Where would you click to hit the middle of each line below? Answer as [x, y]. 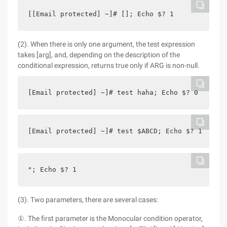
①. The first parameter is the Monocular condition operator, [110, 218]
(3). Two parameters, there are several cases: [88, 200]
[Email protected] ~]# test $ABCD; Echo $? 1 [115, 131]
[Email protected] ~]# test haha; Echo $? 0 [113, 92]
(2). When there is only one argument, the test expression [106, 44]
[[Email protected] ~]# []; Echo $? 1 [101, 14]
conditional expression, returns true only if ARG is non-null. [109, 65]
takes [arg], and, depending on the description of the [99, 55]
